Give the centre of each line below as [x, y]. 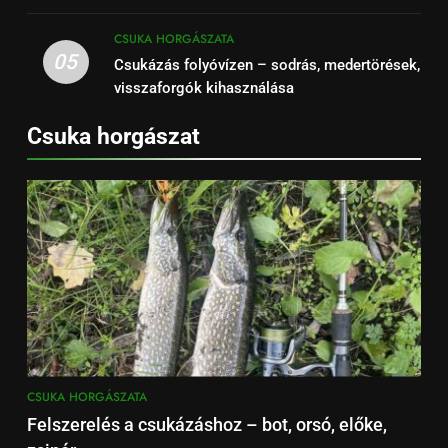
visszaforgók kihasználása [203, 87]
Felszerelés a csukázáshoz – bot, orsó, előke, [207, 424]
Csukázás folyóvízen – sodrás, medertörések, [266, 64]
